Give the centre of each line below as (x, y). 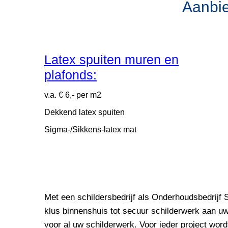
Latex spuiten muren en (111, 59)
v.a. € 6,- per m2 (73, 95)
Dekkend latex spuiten (84, 112)
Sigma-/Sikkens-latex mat (90, 129)
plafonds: (70, 75)
